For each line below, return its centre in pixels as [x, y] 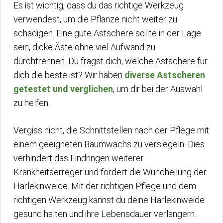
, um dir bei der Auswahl [158, 89]
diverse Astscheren [165, 75]
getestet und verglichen [63, 89]
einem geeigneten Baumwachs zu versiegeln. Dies [109, 144]
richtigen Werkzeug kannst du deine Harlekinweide [109, 200]
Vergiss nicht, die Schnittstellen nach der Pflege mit [111, 130]
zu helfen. [32, 103]
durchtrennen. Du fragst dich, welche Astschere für [111, 61]
